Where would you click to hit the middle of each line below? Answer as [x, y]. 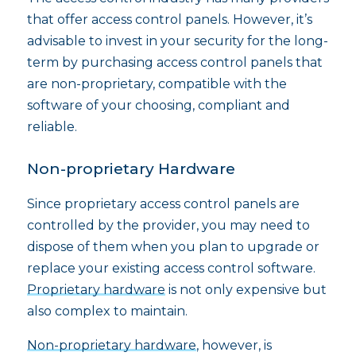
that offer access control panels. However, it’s [169, 19]
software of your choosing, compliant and [158, 105]
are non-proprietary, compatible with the [157, 84]
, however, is [234, 345]
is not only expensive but [246, 289]
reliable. [52, 127]
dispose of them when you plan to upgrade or [173, 246]
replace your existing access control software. [171, 268]
